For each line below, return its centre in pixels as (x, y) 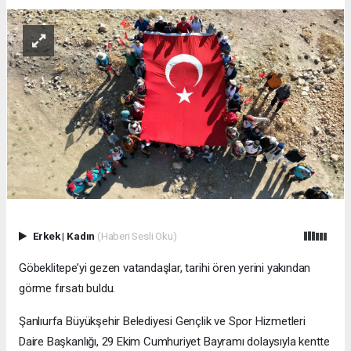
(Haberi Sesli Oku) (137, 235)
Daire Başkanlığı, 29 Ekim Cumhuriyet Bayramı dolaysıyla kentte (175, 341)
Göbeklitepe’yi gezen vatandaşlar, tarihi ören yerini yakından (165, 268)
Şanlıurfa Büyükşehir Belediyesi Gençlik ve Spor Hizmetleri (162, 321)
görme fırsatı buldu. (67, 288)
